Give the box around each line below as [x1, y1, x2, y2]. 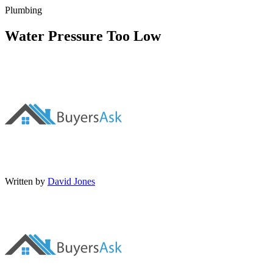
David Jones [48, 175, 95, 186]
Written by [5, 175, 45, 186]
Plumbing [5, 4, 42, 15]
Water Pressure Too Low [5, 27, 161, 44]
